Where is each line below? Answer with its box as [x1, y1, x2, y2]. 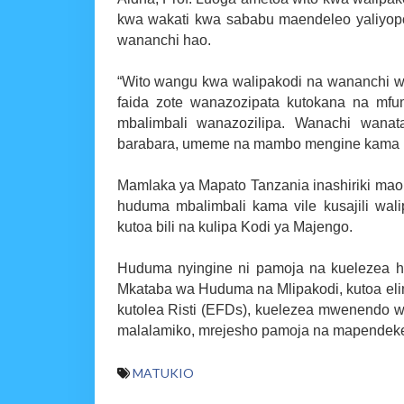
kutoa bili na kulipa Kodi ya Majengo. [116, 218, 353, 234]
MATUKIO [132, 364, 194, 381]
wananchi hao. [116, 32, 211, 48]
